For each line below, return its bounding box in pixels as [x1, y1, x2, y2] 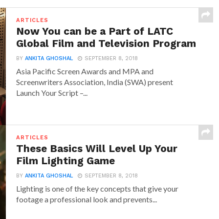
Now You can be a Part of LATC [16, 25, 174, 38]
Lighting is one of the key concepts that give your [16, 184, 179, 194]
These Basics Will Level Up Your [16, 143, 178, 155]
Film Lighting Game [16, 155, 115, 167]
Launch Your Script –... [16, 88, 88, 98]
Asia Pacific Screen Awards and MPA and [16, 66, 154, 76]
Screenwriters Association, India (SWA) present [16, 77, 174, 87]
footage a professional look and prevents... [16, 195, 157, 204]
